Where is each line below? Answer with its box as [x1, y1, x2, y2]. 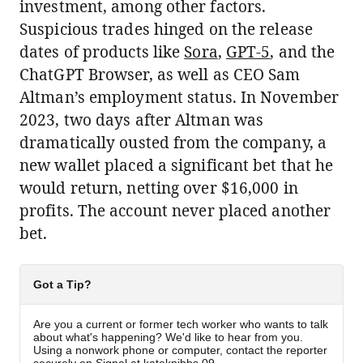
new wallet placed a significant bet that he [19, 155, 334, 176]
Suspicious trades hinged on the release [19, 19, 313, 40]
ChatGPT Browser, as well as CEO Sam [19, 64, 301, 85]
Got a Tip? [33, 278, 92, 291]
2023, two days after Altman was [19, 109, 264, 130]
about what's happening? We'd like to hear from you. [33, 331, 303, 344]
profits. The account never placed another [19, 200, 331, 221]
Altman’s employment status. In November [19, 87, 339, 108]
